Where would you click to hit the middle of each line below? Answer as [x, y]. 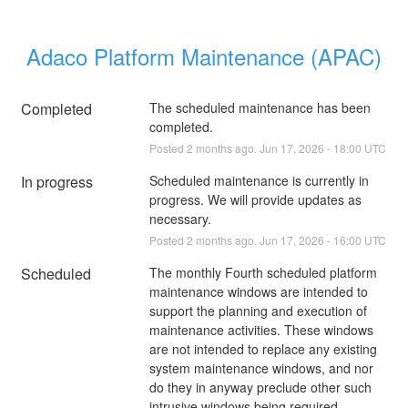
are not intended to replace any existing [263, 348]
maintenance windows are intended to [258, 291]
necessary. [180, 218]
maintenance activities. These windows [261, 329]
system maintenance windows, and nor [261, 367]
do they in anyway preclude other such [260, 387]
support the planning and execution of [258, 310]
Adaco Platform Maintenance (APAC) [204, 56]
